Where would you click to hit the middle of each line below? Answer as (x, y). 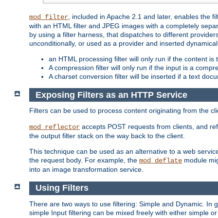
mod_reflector (54, 127)
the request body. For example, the (84, 160)
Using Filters (62, 188)
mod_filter (49, 17)
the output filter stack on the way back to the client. (107, 136)
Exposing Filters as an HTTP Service (111, 95)
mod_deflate (161, 161)
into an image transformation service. (86, 170)
